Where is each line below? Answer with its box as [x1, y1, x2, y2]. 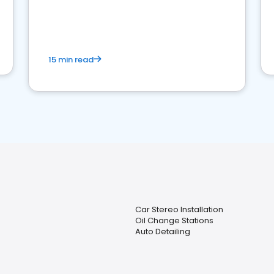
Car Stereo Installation [135, 204, 223, 215]
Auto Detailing [135, 226, 190, 237]
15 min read [48, 54, 94, 65]
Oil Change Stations [135, 215, 213, 226]
